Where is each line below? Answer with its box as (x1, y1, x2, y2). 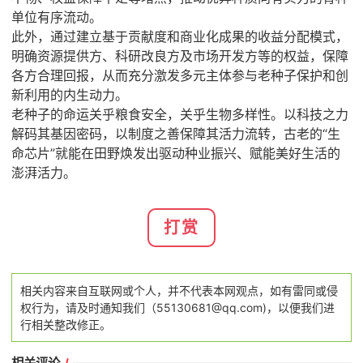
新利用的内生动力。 (11, 86, 128, 103)
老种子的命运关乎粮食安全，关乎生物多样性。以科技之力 (11, 105, 348, 122)
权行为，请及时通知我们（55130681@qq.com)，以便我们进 (19, 300, 335, 314)
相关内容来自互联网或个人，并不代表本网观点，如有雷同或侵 (19, 283, 338, 297)
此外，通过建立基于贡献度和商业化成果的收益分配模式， (11, 28, 348, 45)
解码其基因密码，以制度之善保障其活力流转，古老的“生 (11, 125, 340, 142)
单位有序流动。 (11, 8, 102, 25)
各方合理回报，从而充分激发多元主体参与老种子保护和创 (11, 66, 348, 83)
